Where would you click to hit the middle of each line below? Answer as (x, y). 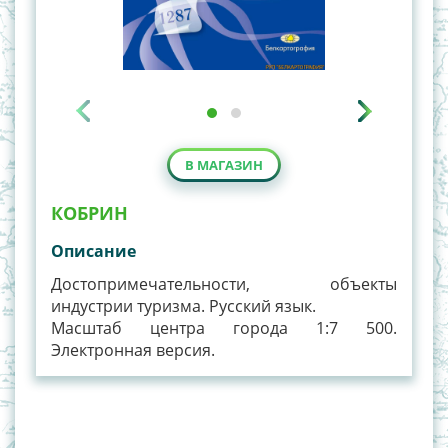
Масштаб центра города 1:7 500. (224, 328)
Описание (93, 251)
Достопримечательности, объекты (224, 284)
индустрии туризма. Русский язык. (183, 306)
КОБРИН (89, 213)
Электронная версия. (133, 350)
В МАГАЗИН (224, 165)
